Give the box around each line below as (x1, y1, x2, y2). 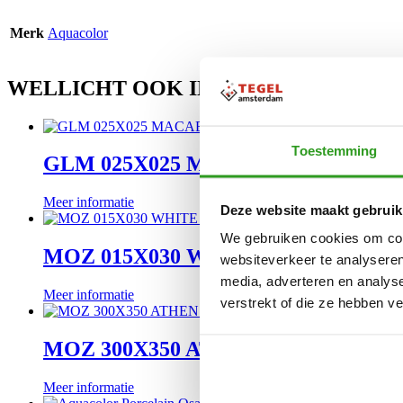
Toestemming (291, 142, 378, 158)
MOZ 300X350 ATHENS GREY (43, 337, 339, 362)
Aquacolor (48, 24, 108, 40)
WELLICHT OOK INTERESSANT (7, 76, 339, 100)
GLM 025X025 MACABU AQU (43, 152, 335, 176)
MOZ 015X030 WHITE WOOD (43, 245, 338, 269)
